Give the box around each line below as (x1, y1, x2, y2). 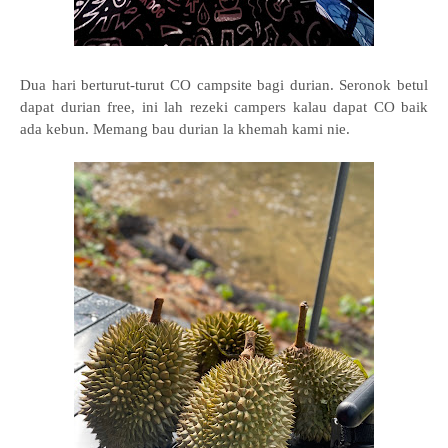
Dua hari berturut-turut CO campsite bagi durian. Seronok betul (20, 77, 428, 93)
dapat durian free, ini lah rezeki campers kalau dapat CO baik (20, 99, 428, 115)
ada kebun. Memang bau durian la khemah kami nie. (20, 121, 350, 137)
